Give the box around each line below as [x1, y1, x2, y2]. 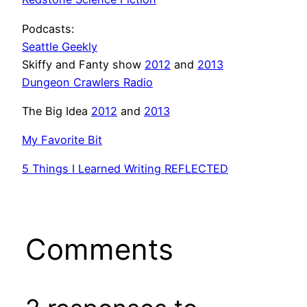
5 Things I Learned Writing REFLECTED [22, 162, 228, 176]
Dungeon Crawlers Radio [22, 75, 153, 89]
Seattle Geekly [22, 39, 97, 53]
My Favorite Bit [22, 133, 102, 147]
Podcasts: [22, 21, 74, 36]
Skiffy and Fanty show [22, 57, 145, 71]
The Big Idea [22, 103, 91, 118]
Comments [25, 232, 173, 267]
